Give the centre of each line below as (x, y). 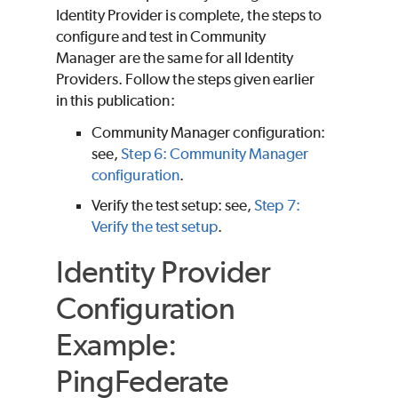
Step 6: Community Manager (215, 154)
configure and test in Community (161, 37)
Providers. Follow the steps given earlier (186, 80)
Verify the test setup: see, (173, 206)
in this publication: (115, 101)
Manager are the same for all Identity (175, 58)
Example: (116, 344)
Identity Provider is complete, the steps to (189, 16)
